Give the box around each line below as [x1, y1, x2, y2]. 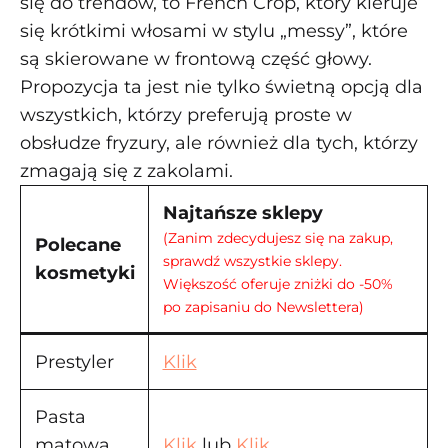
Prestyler [34, 351, 114, 373]
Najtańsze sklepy [162, 202, 323, 224]
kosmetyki [34, 262, 135, 284]
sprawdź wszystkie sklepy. [162, 252, 342, 270]
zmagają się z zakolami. [20, 160, 233, 182]
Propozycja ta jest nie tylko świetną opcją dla [20, 76, 423, 98]
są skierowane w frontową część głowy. [20, 48, 372, 70]
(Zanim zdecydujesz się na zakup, [162, 229, 393, 247]
